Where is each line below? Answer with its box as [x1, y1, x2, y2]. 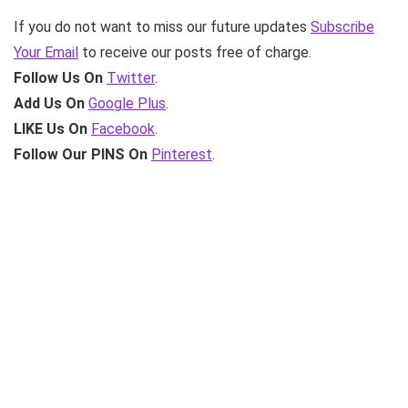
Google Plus [88, 94, 166, 112]
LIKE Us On [14, 119, 87, 138]
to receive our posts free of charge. [78, 43, 311, 61]
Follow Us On [14, 68, 103, 87]
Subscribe [311, 17, 374, 36]
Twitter [107, 68, 155, 87]
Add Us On [14, 94, 85, 112]
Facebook [91, 119, 155, 138]
